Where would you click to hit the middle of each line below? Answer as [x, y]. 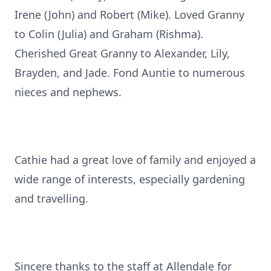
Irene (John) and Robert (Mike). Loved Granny [129, 15]
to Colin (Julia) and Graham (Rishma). [109, 34]
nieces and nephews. [68, 92]
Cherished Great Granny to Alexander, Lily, [122, 53]
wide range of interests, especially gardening [130, 179]
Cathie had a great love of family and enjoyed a [135, 160]
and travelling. [51, 198]
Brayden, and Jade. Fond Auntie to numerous [130, 73]
